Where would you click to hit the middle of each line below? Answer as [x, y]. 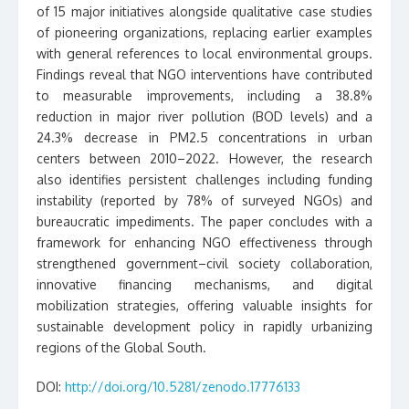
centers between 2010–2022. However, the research [204, 158]
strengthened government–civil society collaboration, [204, 263]
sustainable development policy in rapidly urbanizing [204, 326]
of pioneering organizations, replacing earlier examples [204, 32]
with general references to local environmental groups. [204, 53]
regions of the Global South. [121, 347]
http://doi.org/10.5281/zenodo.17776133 [183, 387]
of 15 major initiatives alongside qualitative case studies [204, 11]
